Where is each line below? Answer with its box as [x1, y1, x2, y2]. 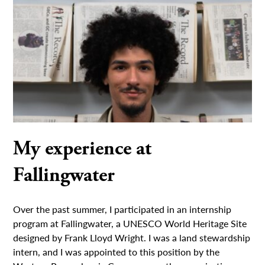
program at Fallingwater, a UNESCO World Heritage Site [13, 216, 247, 231]
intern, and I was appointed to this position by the [13, 245, 220, 259]
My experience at [13, 136, 152, 162]
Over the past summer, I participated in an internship [13, 202, 232, 216]
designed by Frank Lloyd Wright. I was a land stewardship [13, 231, 251, 245]
